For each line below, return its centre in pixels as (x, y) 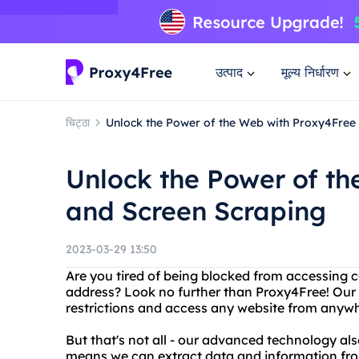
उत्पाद (229, 72)
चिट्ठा (78, 122)
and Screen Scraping (196, 211)
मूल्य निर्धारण (310, 72)
